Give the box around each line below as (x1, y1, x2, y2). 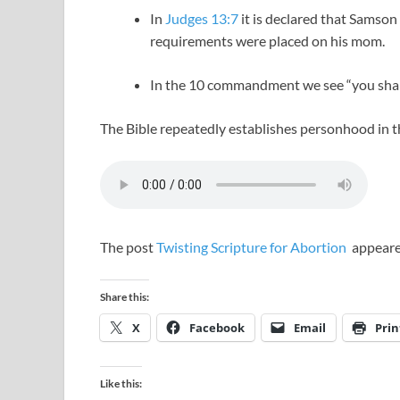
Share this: (100, 290, 149, 304)
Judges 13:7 (165, 10, 238, 28)
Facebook (189, 320, 245, 337)
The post (100, 238, 156, 256)
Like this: (100, 377, 142, 391)
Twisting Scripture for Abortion (156, 238, 349, 256)
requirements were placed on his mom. (150, 32, 387, 50)
